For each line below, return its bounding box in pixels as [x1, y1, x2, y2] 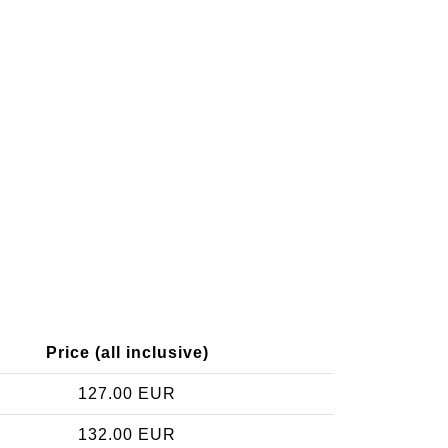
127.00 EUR [78, 384, 176, 402]
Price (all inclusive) [45, 343, 209, 361]
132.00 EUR [78, 425, 176, 443]
